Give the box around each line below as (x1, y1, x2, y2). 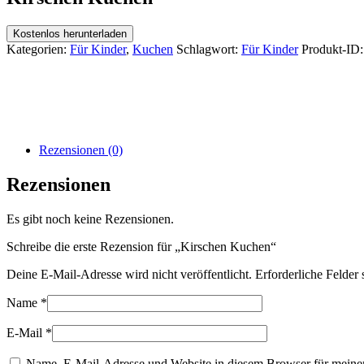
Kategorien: (6, 41, 70, 56)
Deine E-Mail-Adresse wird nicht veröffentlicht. (6, 266, 252, 281)
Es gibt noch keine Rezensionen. (6, 211, 174, 226)
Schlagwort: (176, 41, 241, 56)
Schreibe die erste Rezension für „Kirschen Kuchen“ (6, 239, 276, 253)
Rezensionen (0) (39, 142, 123, 157)
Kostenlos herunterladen (13, 27, 127, 40)
